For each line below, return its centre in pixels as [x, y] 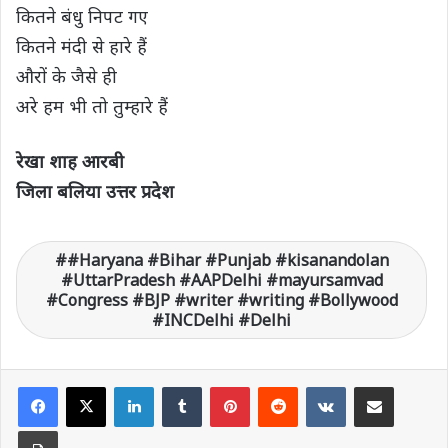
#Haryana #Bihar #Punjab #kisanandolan [227, 259]
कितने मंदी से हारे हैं [81, 45]
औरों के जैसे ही [66, 75]
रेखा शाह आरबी [70, 160]
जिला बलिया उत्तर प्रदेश [95, 190]
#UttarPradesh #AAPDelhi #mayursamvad [221, 279]
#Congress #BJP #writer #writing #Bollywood [221, 299]
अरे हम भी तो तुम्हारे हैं [92, 105]
